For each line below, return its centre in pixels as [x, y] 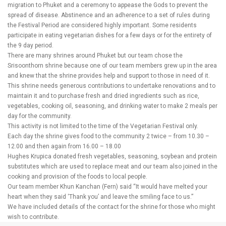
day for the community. [40, 116]
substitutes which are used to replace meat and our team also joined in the [112, 166]
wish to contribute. [33, 217]
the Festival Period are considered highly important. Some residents [102, 25]
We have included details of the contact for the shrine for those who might [111, 207]
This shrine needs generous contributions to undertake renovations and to [111, 86]
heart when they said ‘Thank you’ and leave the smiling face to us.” [100, 197]
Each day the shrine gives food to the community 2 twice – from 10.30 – [108, 136]
